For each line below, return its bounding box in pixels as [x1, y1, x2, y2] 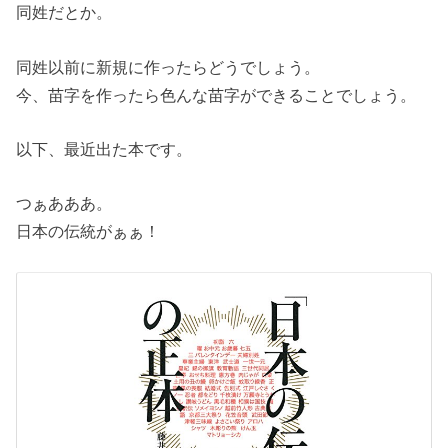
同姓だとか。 [16, 3, 113, 22]
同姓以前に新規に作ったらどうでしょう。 [16, 57, 321, 76]
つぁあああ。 [16, 194, 113, 213]
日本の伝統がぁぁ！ [16, 222, 161, 241]
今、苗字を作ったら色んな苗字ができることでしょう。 [16, 85, 417, 104]
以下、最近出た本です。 [16, 140, 193, 159]
